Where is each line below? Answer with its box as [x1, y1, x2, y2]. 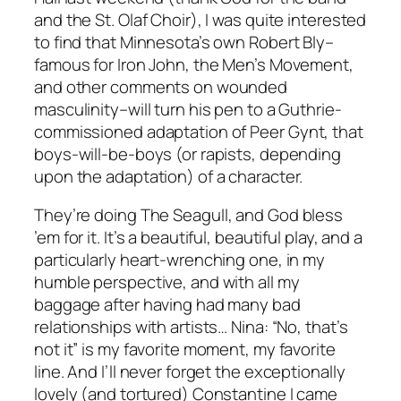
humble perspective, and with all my [34, 270, 300, 294]
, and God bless [227, 203, 344, 227]
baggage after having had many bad [34, 293, 301, 317]
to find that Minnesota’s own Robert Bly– [34, 30, 334, 54]
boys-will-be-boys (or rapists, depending [34, 141, 341, 166]
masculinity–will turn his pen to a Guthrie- [34, 97, 342, 121]
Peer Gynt [250, 119, 325, 143]
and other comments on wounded [34, 74, 288, 98]
